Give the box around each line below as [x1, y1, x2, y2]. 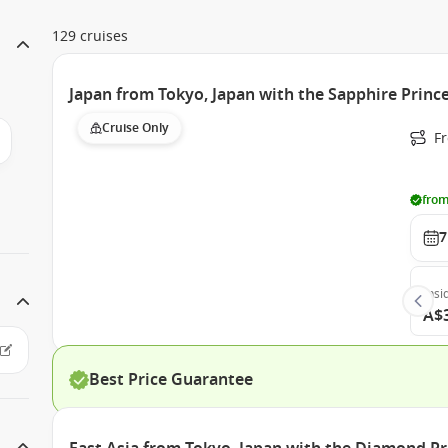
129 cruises [52, 26, 129, 47]
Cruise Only [102, 119, 170, 137]
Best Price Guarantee [89, 368, 254, 392]
